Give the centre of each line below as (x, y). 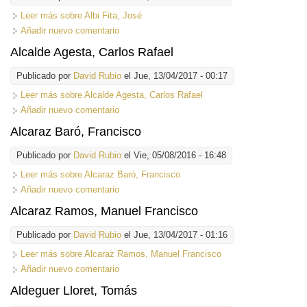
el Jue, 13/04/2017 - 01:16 (174, 234)
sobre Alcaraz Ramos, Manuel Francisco (139, 254)
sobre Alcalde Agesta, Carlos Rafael (130, 95)
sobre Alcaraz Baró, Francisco (119, 174)
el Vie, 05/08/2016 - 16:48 (174, 155)
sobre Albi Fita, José (100, 15)
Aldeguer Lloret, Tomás (74, 290)
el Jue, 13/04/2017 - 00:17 (174, 75)
